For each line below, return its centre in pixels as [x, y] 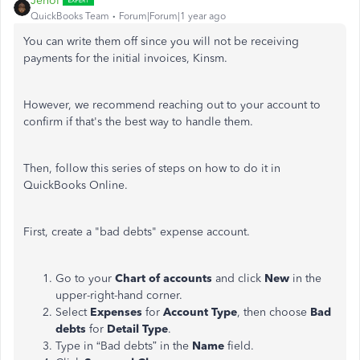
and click [238, 278]
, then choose [274, 312]
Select [73, 312]
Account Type [200, 312]
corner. [163, 295]
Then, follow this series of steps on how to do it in [152, 168]
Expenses [116, 312]
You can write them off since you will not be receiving [161, 41]
